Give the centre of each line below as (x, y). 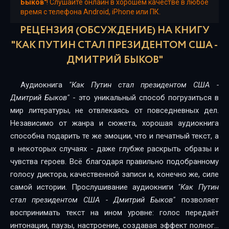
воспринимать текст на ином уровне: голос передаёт (114, 213)
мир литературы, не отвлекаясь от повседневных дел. (114, 110)
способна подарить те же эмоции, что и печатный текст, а (114, 136)
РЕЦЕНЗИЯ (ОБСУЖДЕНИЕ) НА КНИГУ (114, 30)
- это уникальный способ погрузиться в (144, 98)
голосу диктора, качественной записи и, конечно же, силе (114, 174)
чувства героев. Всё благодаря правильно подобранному (114, 162)
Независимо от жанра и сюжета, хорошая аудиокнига (114, 123)
